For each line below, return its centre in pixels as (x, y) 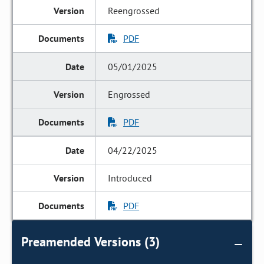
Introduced (130, 178)
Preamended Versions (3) (90, 242)
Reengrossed (134, 11)
